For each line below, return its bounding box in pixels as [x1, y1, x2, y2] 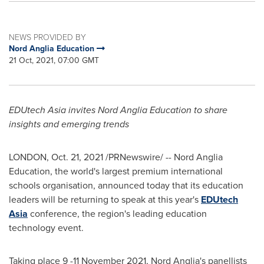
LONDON [9, 150, 47, 164]
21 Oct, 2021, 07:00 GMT [9, 54, 99, 67]
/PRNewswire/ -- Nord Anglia [103, 150, 223, 164]
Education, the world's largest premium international [9, 164, 223, 178]
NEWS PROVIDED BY [9, 31, 86, 42]
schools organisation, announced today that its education [9, 179, 243, 192]
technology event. [9, 221, 84, 235]
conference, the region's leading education [28, 207, 207, 220]
